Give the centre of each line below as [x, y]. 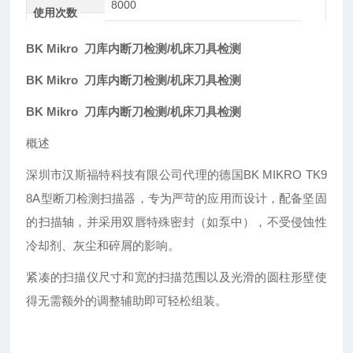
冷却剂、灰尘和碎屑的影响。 [103, 246]
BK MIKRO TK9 [285, 175]
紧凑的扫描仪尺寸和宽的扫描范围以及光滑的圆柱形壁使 [176, 277]
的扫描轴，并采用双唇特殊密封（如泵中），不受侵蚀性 [176, 222]
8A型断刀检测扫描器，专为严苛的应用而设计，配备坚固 [176, 199]
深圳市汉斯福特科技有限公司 [105, 175]
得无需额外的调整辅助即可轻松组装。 [127, 301]
